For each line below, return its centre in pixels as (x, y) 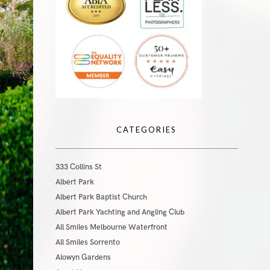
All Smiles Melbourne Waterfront (111, 227)
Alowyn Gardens (83, 257)
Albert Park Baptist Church (101, 197)
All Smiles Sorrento (87, 242)
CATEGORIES (147, 130)
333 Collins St (78, 167)
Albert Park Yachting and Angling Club (120, 212)
